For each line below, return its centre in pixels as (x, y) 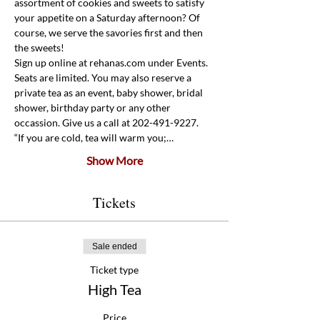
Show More (114, 160)
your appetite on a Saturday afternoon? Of (108, 17)
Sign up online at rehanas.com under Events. (112, 62)
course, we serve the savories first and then (110, 32)
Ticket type (114, 270)
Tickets (114, 202)
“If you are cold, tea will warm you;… (94, 137)
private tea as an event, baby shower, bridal (110, 92)
